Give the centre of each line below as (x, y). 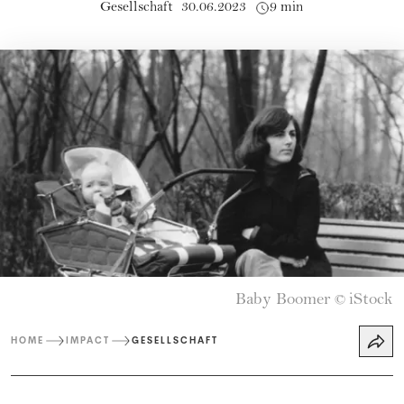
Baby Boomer (283, 300)
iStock (371, 300)
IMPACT (88, 341)
